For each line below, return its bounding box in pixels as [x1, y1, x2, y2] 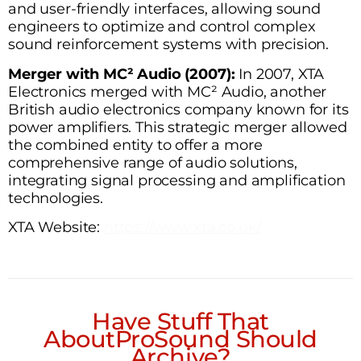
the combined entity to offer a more [8, 135, 263, 153]
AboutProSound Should [44, 325, 317, 354]
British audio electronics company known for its [8, 100, 349, 118]
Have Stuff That [92, 307, 269, 336]
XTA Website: [8, 218, 104, 236]
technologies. [8, 189, 103, 206]
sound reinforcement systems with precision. [8, 35, 330, 53]
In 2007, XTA [234, 64, 325, 82]
